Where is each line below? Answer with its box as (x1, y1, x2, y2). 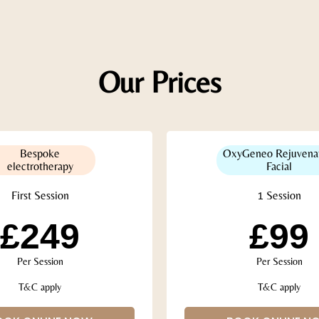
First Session (11, 188, 69, 202)
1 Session (257, 188, 301, 202)
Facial (266, 159, 292, 173)
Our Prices (98, 64, 221, 99)
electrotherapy (6, 159, 73, 173)
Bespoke (20, 146, 60, 160)
